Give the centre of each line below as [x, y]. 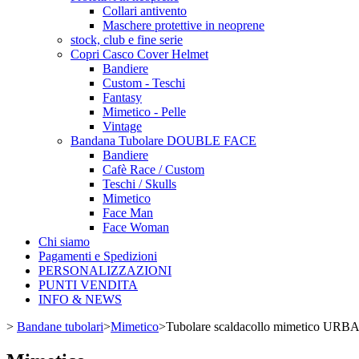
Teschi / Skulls [139, 184]
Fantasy [122, 97]
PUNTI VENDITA [88, 285]
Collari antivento [145, 11]
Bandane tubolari [60, 327]
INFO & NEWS [80, 299]
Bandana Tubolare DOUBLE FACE [163, 141]
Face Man [128, 213]
